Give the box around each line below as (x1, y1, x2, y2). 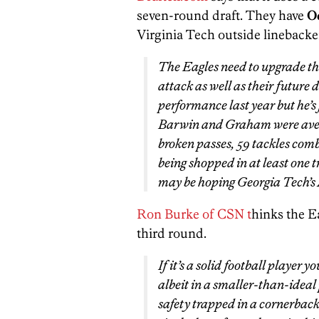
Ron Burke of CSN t (137, 206, 251, 222)
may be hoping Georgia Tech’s (158, 174, 315, 190)
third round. (137, 225, 206, 241)
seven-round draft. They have (137, 7, 307, 23)
